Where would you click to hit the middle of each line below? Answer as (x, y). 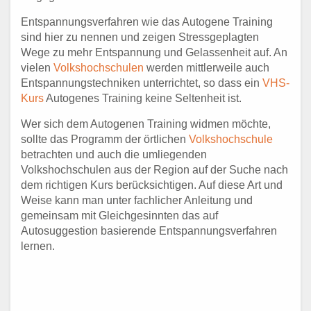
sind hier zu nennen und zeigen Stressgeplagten (140, 37)
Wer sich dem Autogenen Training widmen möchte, (146, 124)
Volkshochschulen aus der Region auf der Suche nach (154, 170)
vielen (37, 68)
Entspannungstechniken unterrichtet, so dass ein (142, 83)
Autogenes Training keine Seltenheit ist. (143, 99)
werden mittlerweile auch (207, 68)
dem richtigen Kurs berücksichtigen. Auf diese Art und (152, 185)
